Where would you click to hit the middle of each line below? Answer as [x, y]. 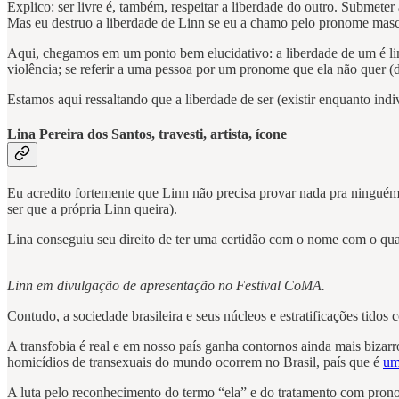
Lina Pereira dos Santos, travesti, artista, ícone [147, 134]
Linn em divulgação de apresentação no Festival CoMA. [166, 286]
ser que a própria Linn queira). [92, 209]
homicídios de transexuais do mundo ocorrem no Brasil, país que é [195, 362]
